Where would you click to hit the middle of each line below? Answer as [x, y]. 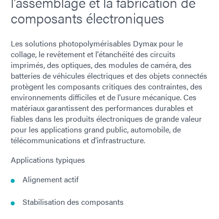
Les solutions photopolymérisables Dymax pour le [97, 44]
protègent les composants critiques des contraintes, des [107, 87]
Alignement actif [51, 179]
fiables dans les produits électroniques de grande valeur [106, 119]
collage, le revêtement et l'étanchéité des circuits [93, 54]
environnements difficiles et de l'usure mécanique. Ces [104, 97]
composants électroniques [88, 18]
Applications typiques [48, 160]
